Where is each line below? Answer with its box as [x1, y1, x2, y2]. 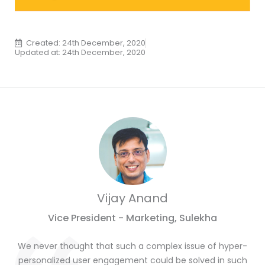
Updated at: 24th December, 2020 [15, 46, 146, 58]
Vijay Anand [97, 189, 168, 206]
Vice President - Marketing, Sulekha [48, 211, 217, 225]
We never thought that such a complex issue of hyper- [18, 240, 247, 252]
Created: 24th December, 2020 [26, 37, 146, 49]
